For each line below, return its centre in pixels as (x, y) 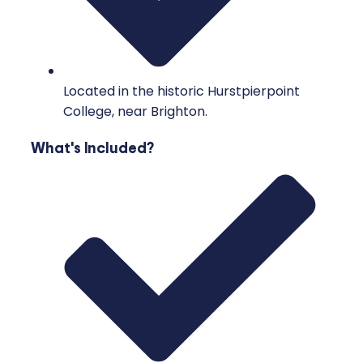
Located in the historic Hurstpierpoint (181, 92)
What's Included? (92, 147)
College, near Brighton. (135, 112)
